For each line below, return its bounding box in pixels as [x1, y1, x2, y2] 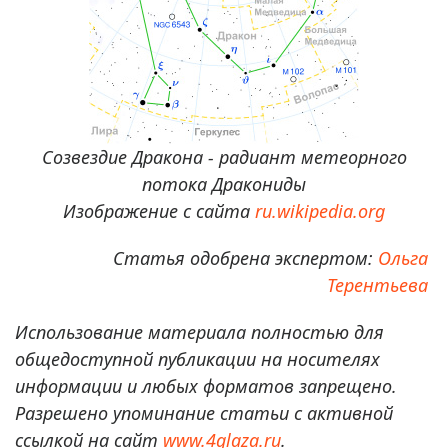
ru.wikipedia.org [255, 198, 385, 223]
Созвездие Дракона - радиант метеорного [41, 144, 407, 169]
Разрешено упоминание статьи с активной [15, 400, 393, 425]
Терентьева [327, 272, 428, 297]
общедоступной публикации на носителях [15, 346, 380, 371]
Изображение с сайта [63, 198, 255, 223]
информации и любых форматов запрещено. [15, 373, 397, 398]
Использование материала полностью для [15, 319, 384, 344]
